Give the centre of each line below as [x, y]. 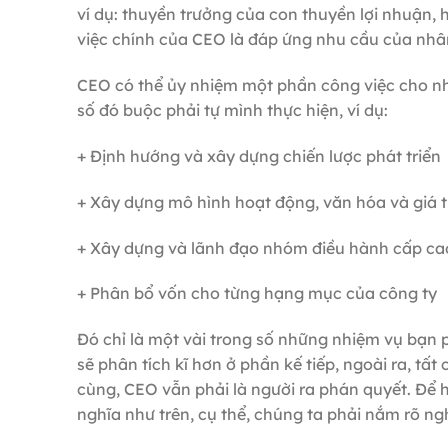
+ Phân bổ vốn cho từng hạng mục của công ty [257, 293]
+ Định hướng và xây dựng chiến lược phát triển [259, 155]
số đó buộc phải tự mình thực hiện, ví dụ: [232, 110]
